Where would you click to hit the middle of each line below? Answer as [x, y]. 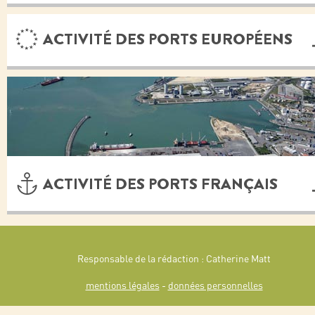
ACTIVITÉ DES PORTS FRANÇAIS [160, 184]
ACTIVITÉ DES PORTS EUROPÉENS [168, 39]
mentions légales [122, 285]
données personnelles [215, 285]
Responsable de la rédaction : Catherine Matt [174, 259]
